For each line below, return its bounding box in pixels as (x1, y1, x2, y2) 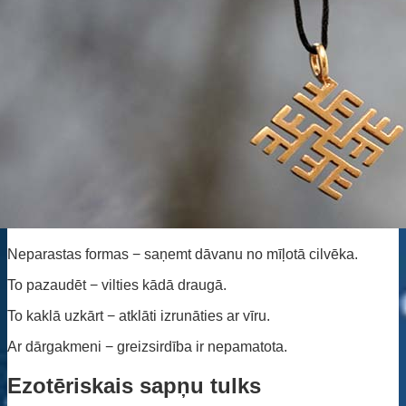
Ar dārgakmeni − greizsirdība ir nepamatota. (7, 338, 287, 354)
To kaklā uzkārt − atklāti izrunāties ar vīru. (7, 307, 270, 324)
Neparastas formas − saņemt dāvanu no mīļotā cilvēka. (7, 246, 358, 262)
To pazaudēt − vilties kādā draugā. (7, 276, 227, 293)
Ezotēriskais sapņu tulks (7, 372, 261, 398)
